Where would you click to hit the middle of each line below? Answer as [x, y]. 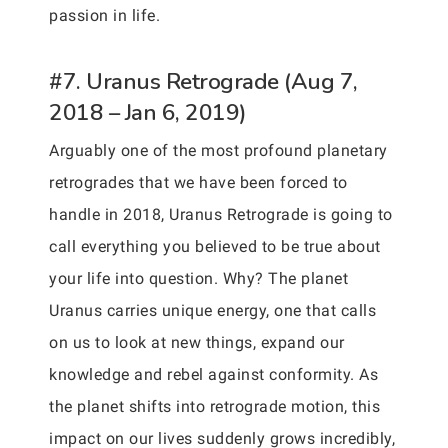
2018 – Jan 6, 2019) [148, 112]
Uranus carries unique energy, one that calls [212, 310]
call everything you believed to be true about [215, 246]
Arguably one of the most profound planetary [218, 150]
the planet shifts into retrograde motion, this [214, 406]
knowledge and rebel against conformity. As [213, 374]
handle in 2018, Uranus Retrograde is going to [221, 214]
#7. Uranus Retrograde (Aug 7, [203, 81]
